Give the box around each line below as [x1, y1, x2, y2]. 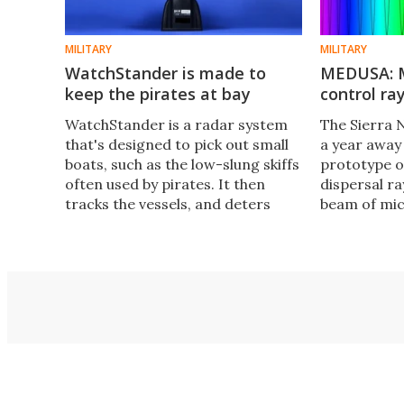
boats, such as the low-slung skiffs [65, 154, 299, 173]
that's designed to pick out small [65, 134, 289, 153]
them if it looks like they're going [65, 214, 289, 233]
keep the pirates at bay [65, 82, 251, 105]
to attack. [65, 234, 132, 252]
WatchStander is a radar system [65, 115, 288, 133]
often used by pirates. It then [65, 174, 265, 193]
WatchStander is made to [65, 61, 266, 84]
